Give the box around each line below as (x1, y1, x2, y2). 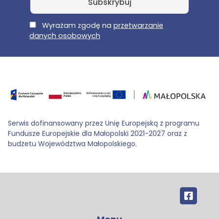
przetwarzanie (113, 21, 163, 31)
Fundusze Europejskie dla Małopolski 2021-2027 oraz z (8, 129, 187, 139)
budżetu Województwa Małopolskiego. (8, 139, 137, 149)
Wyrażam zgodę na (40, 21, 113, 31)
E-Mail (29, 15, 53, 26)
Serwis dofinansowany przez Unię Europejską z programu (8, 118, 199, 129)
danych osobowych (29, 31, 100, 41)
